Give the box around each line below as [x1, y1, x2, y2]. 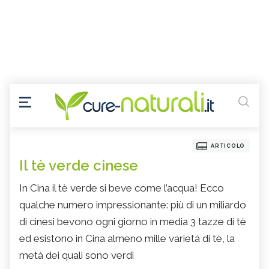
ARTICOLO [211, 143, 245, 150]
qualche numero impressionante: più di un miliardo [19, 199, 246, 211]
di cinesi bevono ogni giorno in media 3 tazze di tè [19, 216, 246, 228]
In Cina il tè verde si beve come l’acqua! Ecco [19, 182, 224, 195]
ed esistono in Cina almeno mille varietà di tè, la [19, 232, 235, 245]
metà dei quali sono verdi [19, 249, 134, 262]
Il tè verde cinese [19, 157, 138, 175]
